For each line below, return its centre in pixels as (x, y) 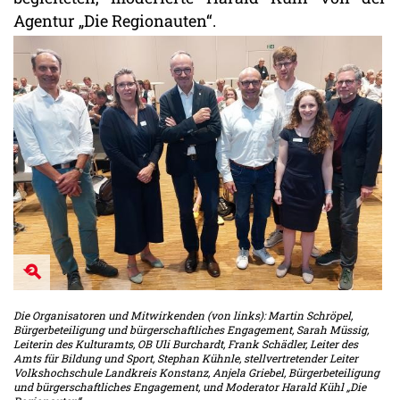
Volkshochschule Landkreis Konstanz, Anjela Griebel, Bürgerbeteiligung (196, 373)
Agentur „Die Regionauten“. (115, 21)
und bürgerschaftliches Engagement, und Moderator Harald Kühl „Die (190, 387)
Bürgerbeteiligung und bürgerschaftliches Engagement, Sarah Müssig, (191, 330)
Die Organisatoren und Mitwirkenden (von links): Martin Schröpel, (183, 316)
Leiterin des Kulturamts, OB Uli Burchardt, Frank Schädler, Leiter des (186, 344)
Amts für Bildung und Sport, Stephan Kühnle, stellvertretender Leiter (186, 358)
